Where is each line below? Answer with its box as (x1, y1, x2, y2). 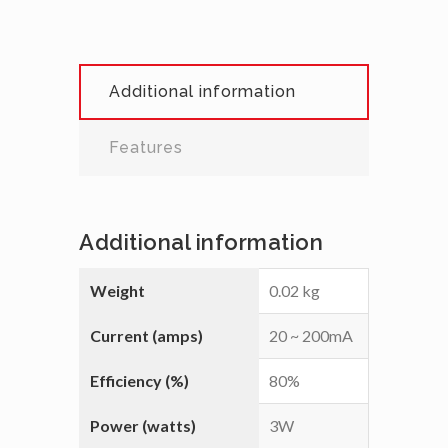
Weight (90, 281, 145, 301)
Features (109, 138, 183, 158)
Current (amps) (90, 326, 203, 346)
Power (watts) (90, 416, 196, 436)
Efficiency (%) (90, 371, 189, 391)
